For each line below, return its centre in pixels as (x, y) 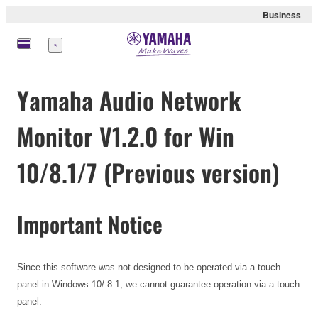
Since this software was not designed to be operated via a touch (149, 267)
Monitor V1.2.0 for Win (126, 136)
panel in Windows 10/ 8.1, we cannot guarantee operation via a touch (158, 284)
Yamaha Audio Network (129, 100)
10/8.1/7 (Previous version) (148, 172)
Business (282, 15)
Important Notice (90, 224)
